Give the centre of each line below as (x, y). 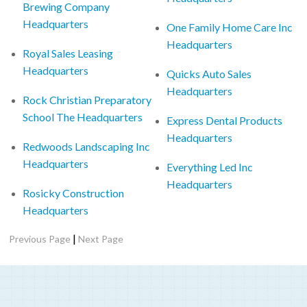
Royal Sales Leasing (68, 53)
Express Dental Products (225, 120)
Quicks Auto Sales (209, 73)
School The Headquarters (83, 116)
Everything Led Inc (210, 167)
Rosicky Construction (74, 193)
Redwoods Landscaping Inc (87, 146)
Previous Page (40, 238)
